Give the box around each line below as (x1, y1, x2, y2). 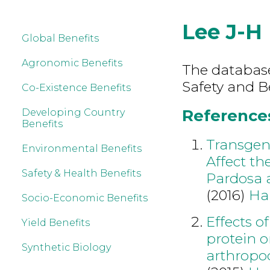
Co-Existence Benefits (22, 82, 131, 93)
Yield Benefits (22, 217, 90, 228)
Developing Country (22, 107, 125, 118)
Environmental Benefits (22, 143, 142, 154)
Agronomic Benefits (22, 57, 122, 69)
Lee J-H (181, 19, 262, 45)
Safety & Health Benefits (22, 168, 141, 179)
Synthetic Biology (22, 242, 111, 253)
